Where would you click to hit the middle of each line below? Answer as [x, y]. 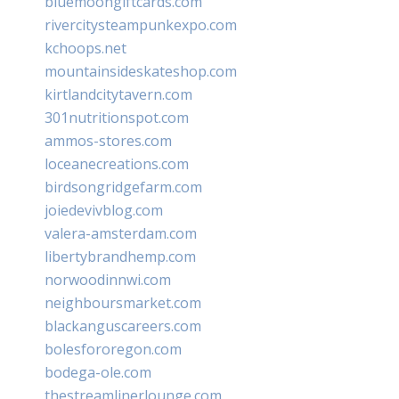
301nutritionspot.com [117, 117]
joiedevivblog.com [104, 210]
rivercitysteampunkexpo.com [141, 24]
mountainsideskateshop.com [141, 71]
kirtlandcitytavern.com [118, 94]
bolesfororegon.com [113, 349]
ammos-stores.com [108, 140]
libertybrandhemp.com [120, 256]
